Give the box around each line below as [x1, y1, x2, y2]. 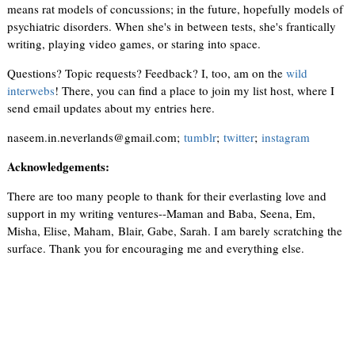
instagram [261, 128, 311, 145]
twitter [223, 128, 255, 145]
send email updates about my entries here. [7, 99, 216, 116]
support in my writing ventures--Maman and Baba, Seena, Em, [7, 204, 316, 221]
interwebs [7, 82, 55, 98]
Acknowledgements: [7, 157, 110, 175]
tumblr [184, 128, 217, 145]
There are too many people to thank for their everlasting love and [7, 187, 327, 204]
